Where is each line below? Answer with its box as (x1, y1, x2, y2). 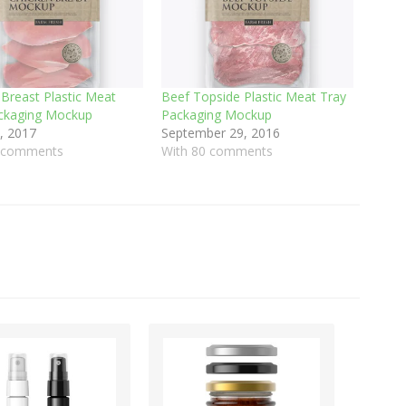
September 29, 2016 (161, 123, 281, 141)
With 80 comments (161, 141, 274, 159)
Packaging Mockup (161, 105, 273, 123)
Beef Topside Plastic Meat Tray (161, 87, 347, 105)
